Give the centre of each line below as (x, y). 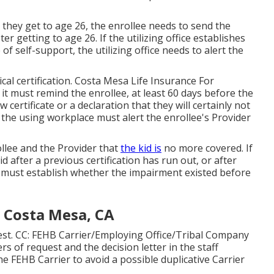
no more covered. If (207, 148)
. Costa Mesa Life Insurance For (142, 80)
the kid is (141, 148)
